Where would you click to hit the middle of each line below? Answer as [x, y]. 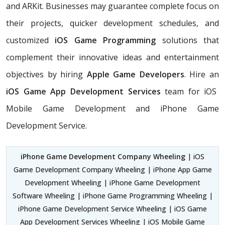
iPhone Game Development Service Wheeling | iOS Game [113, 208]
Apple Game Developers [135, 74]
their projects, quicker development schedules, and [113, 23]
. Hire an [202, 74]
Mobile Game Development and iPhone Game [113, 108]
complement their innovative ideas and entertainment [113, 57]
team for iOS [191, 91]
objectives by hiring [46, 74]
